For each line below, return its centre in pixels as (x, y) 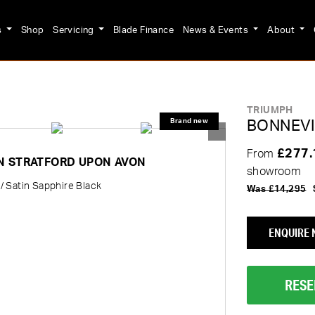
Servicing (75, 30)
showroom (274, 172)
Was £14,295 (277, 189)
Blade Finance (143, 30)
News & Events (217, 30)
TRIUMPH (270, 110)
